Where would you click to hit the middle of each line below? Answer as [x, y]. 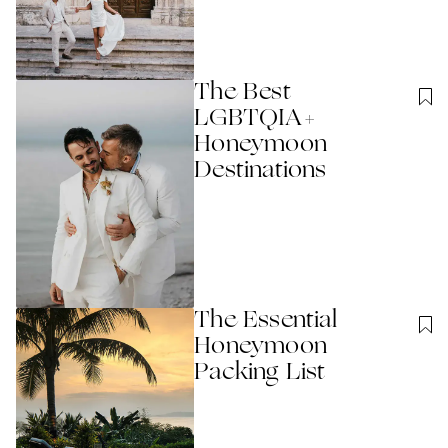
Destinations [260, 170]
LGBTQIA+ [255, 118]
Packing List [260, 373]
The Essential [265, 321]
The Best [242, 92]
